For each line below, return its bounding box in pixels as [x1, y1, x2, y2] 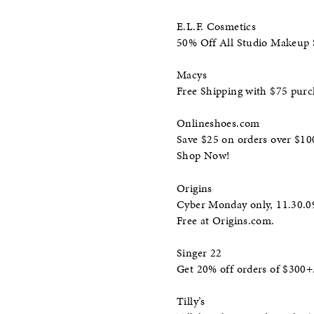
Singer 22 [177, 245, 222, 261]
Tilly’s [177, 294, 205, 309]
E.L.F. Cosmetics [177, 18, 256, 34]
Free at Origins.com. [177, 212, 275, 228]
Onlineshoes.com [177, 116, 260, 132]
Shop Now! [177, 148, 230, 164]
